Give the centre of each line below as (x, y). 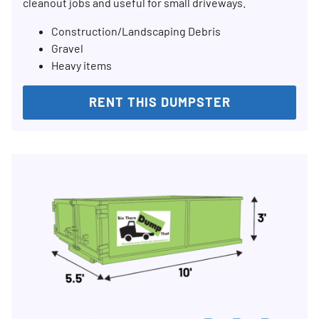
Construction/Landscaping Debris (136, 31)
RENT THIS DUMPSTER (159, 102)
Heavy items (82, 65)
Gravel (67, 48)
